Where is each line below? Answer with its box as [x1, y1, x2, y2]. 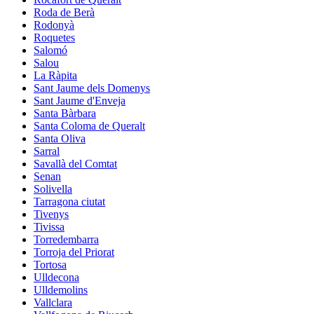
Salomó [34, 43, 67, 56]
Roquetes [34, 31, 75, 43]
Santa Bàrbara [34, 107, 96, 119]
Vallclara [34, 296, 72, 308]
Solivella [34, 182, 72, 195]
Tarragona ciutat [34, 195, 105, 207]
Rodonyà [34, 18, 74, 31]
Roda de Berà [34, 6, 95, 18]
